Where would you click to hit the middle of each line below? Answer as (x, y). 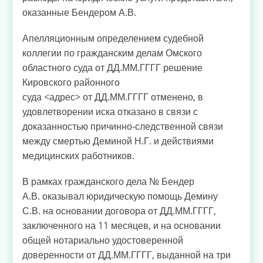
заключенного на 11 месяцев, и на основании (122, 226)
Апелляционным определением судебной (113, 38)
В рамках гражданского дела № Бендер (108, 182)
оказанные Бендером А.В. (79, 13)
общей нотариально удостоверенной (103, 240)
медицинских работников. (78, 156)
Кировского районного (71, 82)
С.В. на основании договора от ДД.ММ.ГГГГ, (119, 211)
